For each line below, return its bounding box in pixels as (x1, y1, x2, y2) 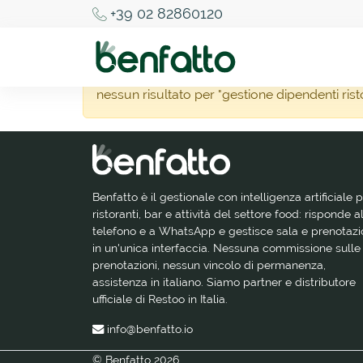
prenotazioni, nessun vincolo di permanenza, (92, 258, 326, 272)
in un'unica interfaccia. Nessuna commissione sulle (92, 241, 361, 255)
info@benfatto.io (107, 322, 193, 336)
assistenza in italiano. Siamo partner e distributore (92, 275, 356, 289)
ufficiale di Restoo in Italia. (92, 292, 228, 306)
